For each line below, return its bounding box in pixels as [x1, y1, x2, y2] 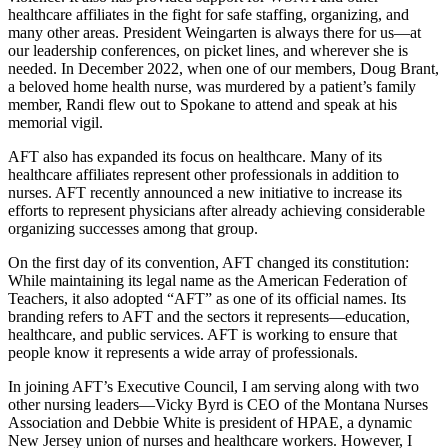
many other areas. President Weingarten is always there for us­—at [8, 23, 421, 41]
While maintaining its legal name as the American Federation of [8, 271, 407, 289]
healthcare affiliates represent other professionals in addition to [8, 165, 399, 183]
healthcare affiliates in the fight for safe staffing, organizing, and [8, 5, 409, 23]
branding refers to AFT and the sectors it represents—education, [8, 307, 410, 325]
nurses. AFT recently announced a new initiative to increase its [8, 183, 402, 201]
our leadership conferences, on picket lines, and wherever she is [8, 41, 408, 59]
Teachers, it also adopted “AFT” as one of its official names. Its [8, 289, 406, 307]
